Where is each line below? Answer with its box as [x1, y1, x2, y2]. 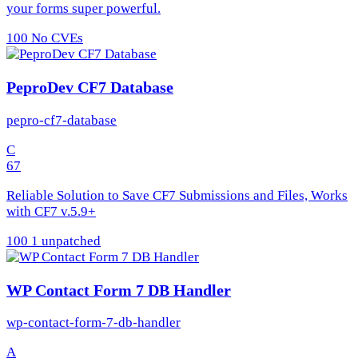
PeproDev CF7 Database [6, 78, 173, 96]
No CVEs [28, 30, 83, 46]
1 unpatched [28, 233, 101, 249]
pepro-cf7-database [6, 112, 117, 128]
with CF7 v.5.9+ [6, 203, 96, 219]
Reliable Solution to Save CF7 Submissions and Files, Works [6, 187, 348, 203]
